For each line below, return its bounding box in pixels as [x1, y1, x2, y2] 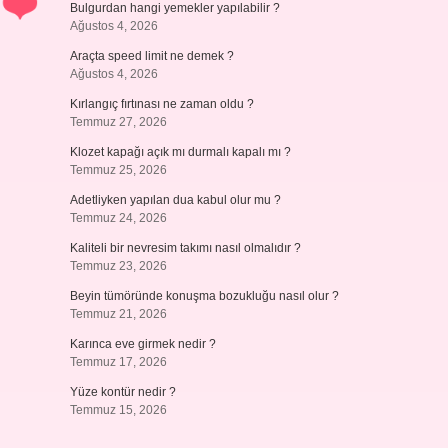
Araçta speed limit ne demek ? [69, 49, 234, 63]
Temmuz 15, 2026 [69, 403, 167, 417]
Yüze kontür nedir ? [69, 385, 176, 399]
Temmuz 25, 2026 [69, 163, 167, 177]
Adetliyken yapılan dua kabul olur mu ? [69, 193, 281, 207]
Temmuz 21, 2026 [69, 307, 167, 321]
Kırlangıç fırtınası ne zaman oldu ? [69, 97, 254, 111]
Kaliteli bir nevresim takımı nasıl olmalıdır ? [69, 241, 301, 255]
